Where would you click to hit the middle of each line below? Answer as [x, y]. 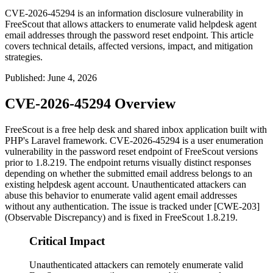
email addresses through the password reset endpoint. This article [129, 35]
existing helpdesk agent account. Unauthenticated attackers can [126, 185]
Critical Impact [67, 241]
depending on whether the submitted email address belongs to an [129, 174]
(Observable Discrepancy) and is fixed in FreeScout [105, 218]
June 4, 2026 [72, 78]
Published [24, 78]
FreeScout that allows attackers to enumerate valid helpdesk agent [131, 24]
